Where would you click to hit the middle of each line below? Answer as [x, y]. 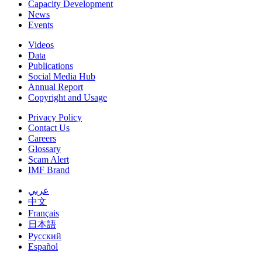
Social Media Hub [62, 77]
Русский [45, 236]
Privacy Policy [55, 118]
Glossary [44, 149]
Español [43, 247]
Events [41, 25]
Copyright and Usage [68, 98]
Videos [41, 45]
